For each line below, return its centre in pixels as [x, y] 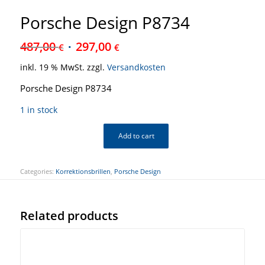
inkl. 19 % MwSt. [52, 68]
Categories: [38, 171]
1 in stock [38, 109]
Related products [69, 215]
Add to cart [136, 135]
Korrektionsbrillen [83, 171]
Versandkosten [136, 68]
